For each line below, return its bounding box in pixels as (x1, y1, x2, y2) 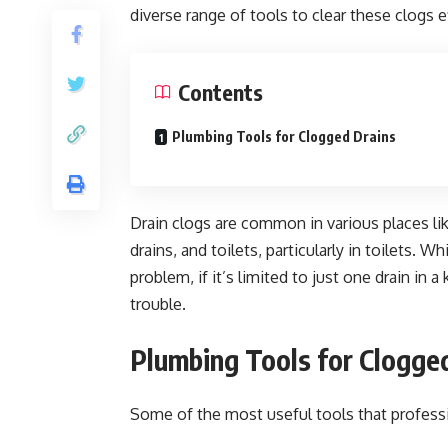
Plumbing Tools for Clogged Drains (172, 128, 396, 145)
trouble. (130, 294, 186, 314)
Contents (178, 78, 263, 106)
